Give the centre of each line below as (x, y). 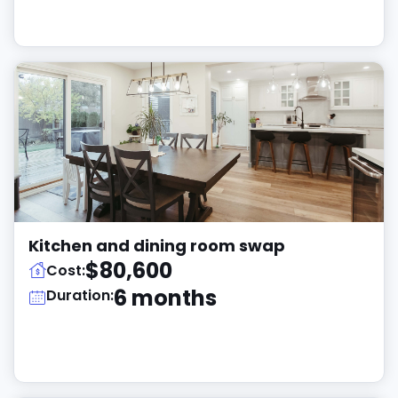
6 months (165, 298)
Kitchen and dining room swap (157, 246)
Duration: (80, 295)
